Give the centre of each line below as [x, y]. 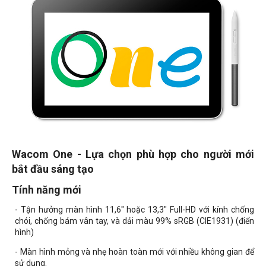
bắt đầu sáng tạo [53, 169]
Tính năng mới [47, 190]
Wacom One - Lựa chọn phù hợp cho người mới [133, 154]
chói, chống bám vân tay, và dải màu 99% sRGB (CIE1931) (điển [134, 221]
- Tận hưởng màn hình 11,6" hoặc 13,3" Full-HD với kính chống [134, 210]
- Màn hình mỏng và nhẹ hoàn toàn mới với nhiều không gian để [134, 252]
